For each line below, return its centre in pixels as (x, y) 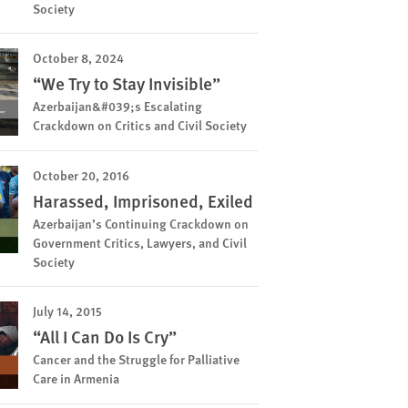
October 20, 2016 (81, 175)
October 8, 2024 (78, 57)
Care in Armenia (76, 378)
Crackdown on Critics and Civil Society (140, 125)
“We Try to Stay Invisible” (127, 83)
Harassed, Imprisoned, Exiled (143, 201)
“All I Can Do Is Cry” (105, 337)
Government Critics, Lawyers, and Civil (140, 242)
